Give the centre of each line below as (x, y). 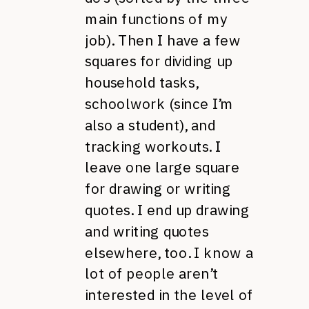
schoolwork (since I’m (159, 104)
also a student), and (150, 125)
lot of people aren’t (152, 274)
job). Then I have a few (163, 40)
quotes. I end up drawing (167, 210)
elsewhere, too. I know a (169, 252)
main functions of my (156, 19)
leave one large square (162, 168)
